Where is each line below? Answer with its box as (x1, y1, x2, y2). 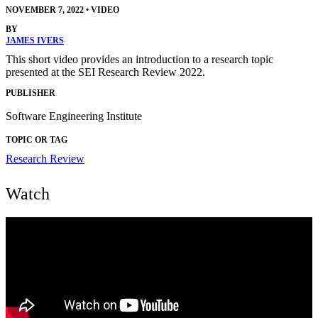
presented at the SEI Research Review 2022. (6, 66, 205, 79)
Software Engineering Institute (6, 109, 142, 122)
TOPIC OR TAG (6, 134, 67, 145)
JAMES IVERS (6, 35, 64, 46)
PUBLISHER (6, 87, 55, 98)
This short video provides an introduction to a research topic (6, 53, 273, 66)
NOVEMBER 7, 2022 (6, 5, 84, 16)
